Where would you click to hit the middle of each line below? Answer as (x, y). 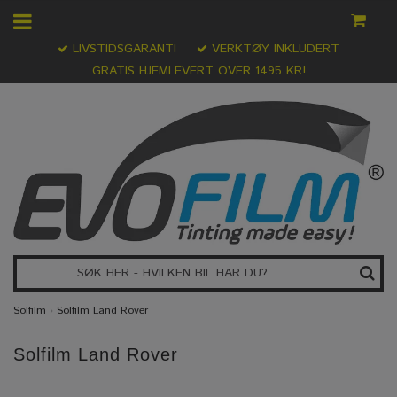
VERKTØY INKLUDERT (273, 49)
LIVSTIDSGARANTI (122, 49)
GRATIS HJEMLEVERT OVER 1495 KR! (198, 71)
